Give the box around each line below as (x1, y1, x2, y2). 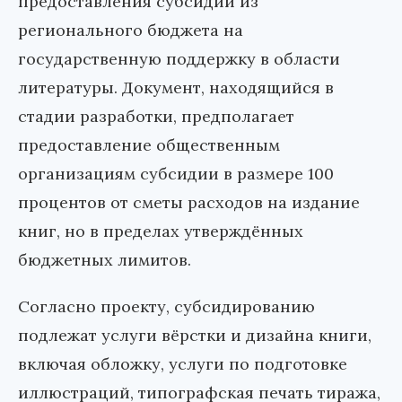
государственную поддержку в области (18, 48, 340, 69)
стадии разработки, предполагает (18, 105, 294, 127)
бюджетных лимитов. (18, 249, 191, 270)
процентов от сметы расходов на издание (18, 191, 360, 213)
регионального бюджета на (18, 19, 243, 40)
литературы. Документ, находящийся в (18, 76, 334, 98)
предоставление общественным (18, 134, 280, 155)
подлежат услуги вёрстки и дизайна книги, (18, 324, 371, 345)
